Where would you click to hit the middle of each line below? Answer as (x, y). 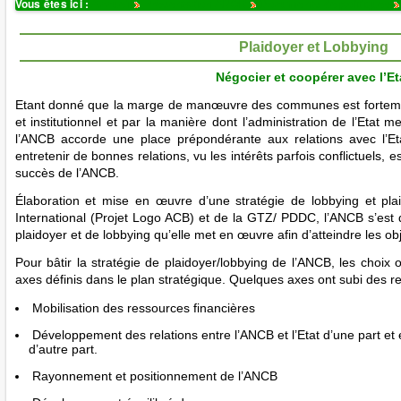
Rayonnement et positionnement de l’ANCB (153, 376)
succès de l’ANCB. (67, 173)
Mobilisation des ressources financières (141, 308)
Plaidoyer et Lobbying (313, 47)
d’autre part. (63, 349)
